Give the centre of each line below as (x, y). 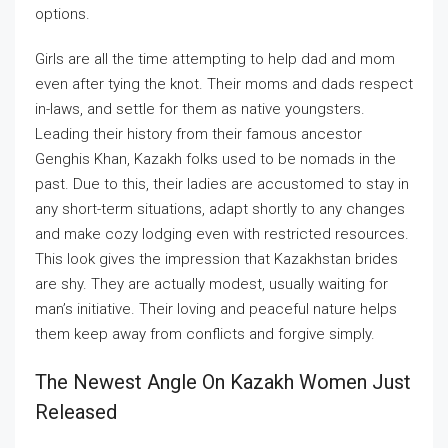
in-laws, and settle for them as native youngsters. (200, 109)
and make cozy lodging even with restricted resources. (222, 234)
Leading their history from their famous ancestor (198, 134)
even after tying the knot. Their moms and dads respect (224, 84)
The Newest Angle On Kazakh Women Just (223, 382)
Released (76, 412)
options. (62, 14)
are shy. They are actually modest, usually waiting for (211, 284)
